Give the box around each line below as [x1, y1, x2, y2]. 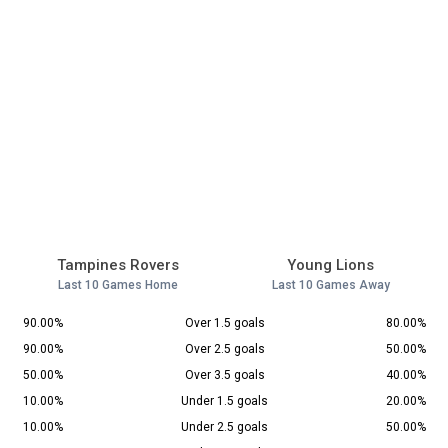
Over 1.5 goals [184, 316, 265, 331]
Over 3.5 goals [184, 368, 265, 383]
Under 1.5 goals [181, 394, 268, 409]
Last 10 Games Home [57, 278, 178, 293]
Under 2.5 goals [181, 420, 268, 435]
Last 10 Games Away [271, 278, 390, 293]
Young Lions [287, 256, 374, 275]
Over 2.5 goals [184, 342, 265, 357]
